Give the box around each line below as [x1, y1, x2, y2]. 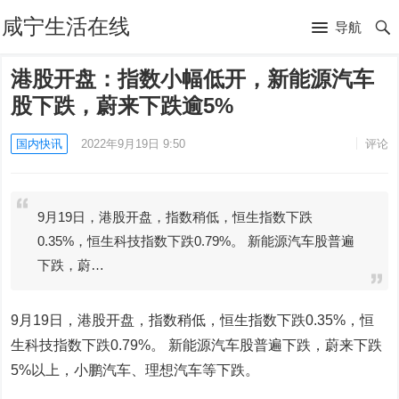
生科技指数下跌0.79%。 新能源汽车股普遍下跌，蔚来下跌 [11, 338, 383, 353]
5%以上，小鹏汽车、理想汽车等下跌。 [11, 362, 260, 378]
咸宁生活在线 [2, 14, 131, 38]
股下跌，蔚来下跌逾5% [11, 94, 234, 118]
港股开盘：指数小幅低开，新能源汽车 [11, 67, 375, 91]
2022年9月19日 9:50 [81, 137, 186, 151]
